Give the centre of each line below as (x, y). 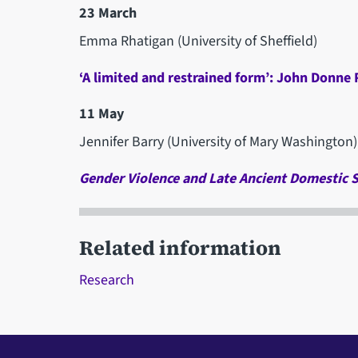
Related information (180, 247)
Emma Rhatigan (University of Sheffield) (198, 41)
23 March (109, 13)
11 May (101, 113)
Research (106, 280)
